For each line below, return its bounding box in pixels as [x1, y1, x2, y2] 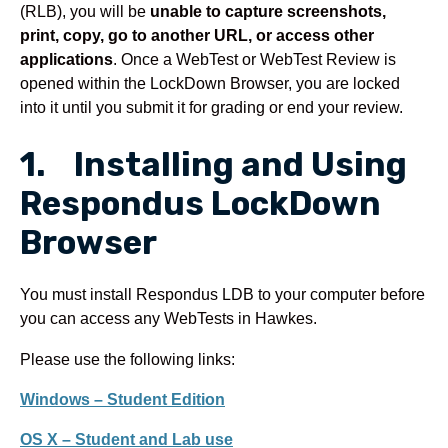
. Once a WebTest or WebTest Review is [113, 50, 396, 69]
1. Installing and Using [20, 145, 407, 185]
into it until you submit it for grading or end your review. [20, 98, 403, 117]
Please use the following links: [20, 349, 235, 368]
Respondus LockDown [20, 184, 381, 224]
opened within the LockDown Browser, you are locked [20, 74, 400, 93]
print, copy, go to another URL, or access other [20, 26, 374, 45]
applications [20, 50, 113, 69]
